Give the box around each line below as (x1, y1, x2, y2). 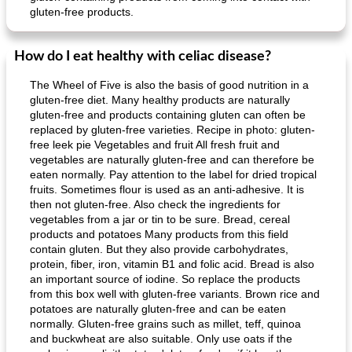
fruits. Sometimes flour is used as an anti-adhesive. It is (30, 183, 304, 196)
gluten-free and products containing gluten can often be (30, 108, 306, 121)
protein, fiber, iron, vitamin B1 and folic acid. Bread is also (30, 258, 314, 270)
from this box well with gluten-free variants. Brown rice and (30, 288, 320, 300)
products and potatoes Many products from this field (30, 228, 288, 240)
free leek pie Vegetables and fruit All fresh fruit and (30, 138, 280, 151)
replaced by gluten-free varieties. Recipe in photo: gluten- (30, 123, 315, 136)
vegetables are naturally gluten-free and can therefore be (30, 153, 314, 166)
